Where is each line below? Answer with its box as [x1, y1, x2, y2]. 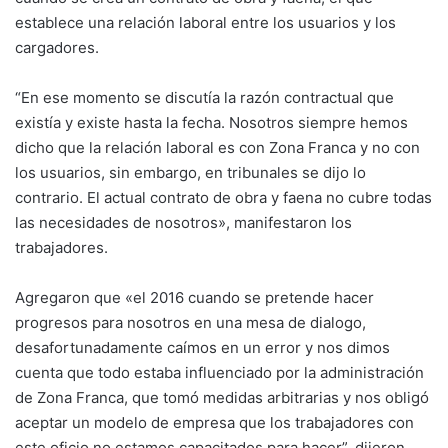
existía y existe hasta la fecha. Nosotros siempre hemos [15, 112, 408, 132]
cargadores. [15, 37, 99, 57]
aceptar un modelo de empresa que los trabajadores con [15, 412, 414, 432]
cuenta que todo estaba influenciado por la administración [15, 362, 424, 382]
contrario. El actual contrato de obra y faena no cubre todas [15, 187, 432, 207]
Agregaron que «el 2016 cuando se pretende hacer [15, 287, 374, 307]
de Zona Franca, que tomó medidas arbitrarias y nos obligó [15, 387, 429, 407]
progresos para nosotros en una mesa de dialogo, [15, 312, 366, 332]
